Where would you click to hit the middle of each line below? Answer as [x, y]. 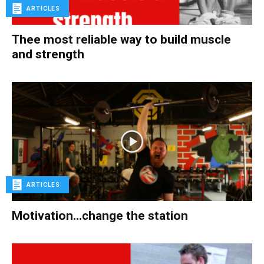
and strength [48, 55]
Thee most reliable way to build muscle [121, 40]
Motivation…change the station [100, 215]
